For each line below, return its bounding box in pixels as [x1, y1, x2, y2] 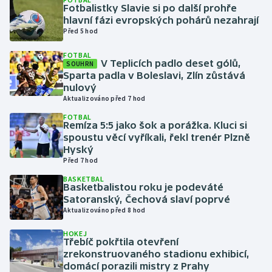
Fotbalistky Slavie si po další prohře [63, 2, 237, 13]
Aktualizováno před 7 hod [63, 93, 146, 103]
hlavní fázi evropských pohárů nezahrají [63, 15, 259, 25]
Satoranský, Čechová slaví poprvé [63, 193, 231, 205]
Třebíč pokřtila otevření [63, 236, 179, 248]
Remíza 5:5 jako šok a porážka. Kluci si [63, 119, 248, 131]
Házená [22, 51, 53, 63]
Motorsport [22, 255, 71, 267]
